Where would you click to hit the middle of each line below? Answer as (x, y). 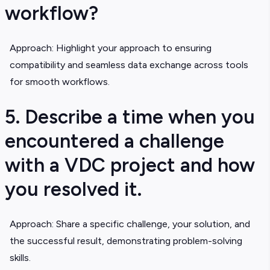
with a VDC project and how (130, 165)
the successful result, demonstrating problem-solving (126, 241)
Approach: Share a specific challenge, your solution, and (130, 224)
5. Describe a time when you (130, 117)
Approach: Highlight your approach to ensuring (111, 48)
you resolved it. (73, 190)
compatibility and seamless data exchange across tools (129, 65)
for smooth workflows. (60, 82)
